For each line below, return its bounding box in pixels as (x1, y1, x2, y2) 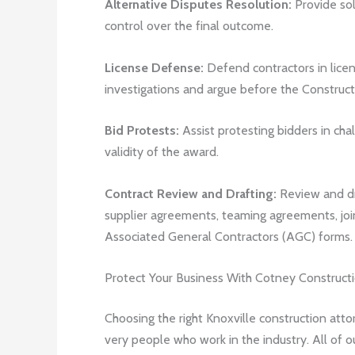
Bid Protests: (105, 123, 179, 139)
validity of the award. (105, 144, 219, 160)
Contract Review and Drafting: (105, 185, 277, 201)
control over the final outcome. (105, 17, 273, 33)
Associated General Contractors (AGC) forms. (105, 228, 353, 244)
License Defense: (105, 59, 204, 75)
